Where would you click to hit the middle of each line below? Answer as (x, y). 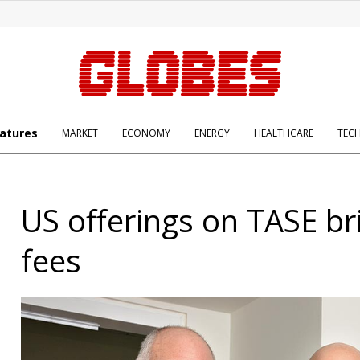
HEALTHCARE (284, 133)
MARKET (80, 133)
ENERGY (212, 133)
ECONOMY (146, 133)
